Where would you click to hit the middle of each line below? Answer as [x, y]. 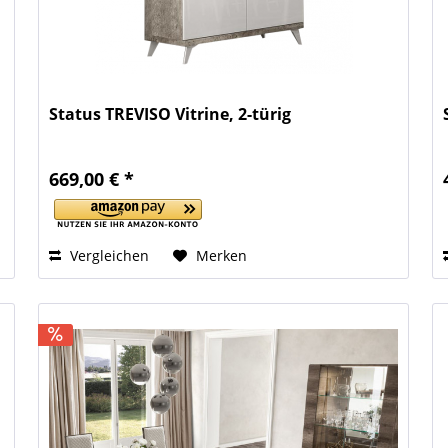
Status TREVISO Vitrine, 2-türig [170, 114]
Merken [222, 256]
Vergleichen [108, 256]
